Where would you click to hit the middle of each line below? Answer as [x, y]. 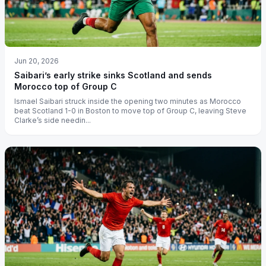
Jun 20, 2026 [37, 61]
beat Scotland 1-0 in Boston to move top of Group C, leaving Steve [130, 110]
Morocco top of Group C [66, 86]
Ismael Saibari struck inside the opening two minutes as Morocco [128, 101]
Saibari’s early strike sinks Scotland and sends [113, 75]
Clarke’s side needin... [53, 120]
